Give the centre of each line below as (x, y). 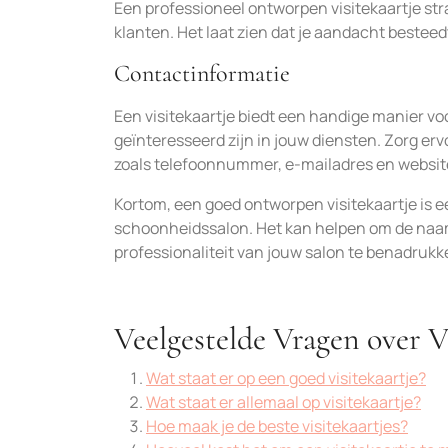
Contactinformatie (202, 73)
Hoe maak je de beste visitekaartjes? (277, 426)
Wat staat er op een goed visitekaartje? (286, 378)
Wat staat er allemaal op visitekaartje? (283, 402)
